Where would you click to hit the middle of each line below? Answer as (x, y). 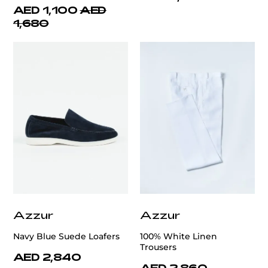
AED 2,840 (47, 257)
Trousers (158, 247)
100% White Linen (179, 237)
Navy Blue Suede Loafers (66, 237)
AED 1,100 (45, 10)
